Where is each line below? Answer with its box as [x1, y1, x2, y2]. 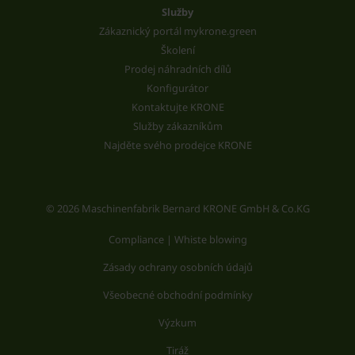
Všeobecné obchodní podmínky [102, 287, 253, 302]
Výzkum [158, 315, 197, 330]
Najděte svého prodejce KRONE [103, 137, 252, 152]
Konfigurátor [147, 80, 208, 95]
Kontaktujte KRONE [131, 99, 224, 114]
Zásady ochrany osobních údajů [102, 259, 253, 274]
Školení [160, 42, 195, 57]
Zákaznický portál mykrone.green [98, 23, 257, 38]
